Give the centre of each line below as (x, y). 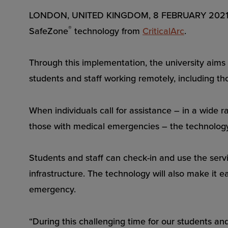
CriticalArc (163, 31)
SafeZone (49, 31)
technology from (107, 31)
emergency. (52, 189)
